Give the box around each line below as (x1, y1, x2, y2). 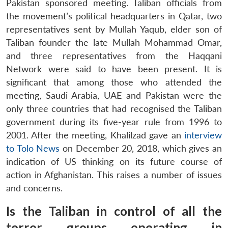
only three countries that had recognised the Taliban (6, 103, 222, 114)
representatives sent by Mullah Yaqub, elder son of (6, 23, 222, 35)
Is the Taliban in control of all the (6, 203, 222, 218)
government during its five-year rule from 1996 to (6, 116, 222, 127)
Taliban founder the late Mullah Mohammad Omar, (6, 37, 222, 48)
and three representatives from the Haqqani (6, 50, 222, 61)
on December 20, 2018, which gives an (60, 142, 222, 154)
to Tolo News (6, 142, 60, 154)
